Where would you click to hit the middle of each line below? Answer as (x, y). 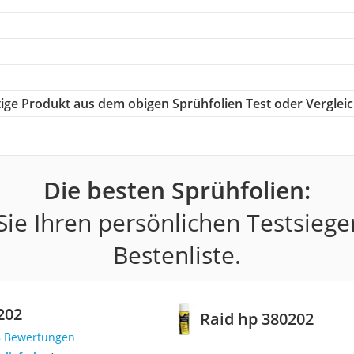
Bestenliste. (177, 254)
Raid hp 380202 (257, 319)
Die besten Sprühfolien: (177, 190)
